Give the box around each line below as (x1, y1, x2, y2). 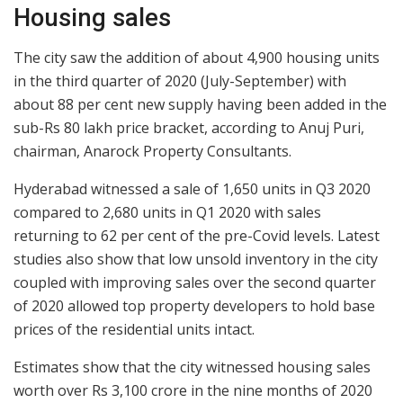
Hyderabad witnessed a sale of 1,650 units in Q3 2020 (13, 179, 371, 200)
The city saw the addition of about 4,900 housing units (13, 48, 380, 68)
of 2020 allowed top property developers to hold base (13, 296, 375, 317)
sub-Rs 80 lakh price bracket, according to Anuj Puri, (13, 118, 364, 139)
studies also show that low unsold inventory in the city (13, 249, 378, 270)
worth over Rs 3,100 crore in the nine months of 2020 (13, 381, 372, 401)
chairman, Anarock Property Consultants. (13, 141, 291, 162)
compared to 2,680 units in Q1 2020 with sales (13, 202, 321, 223)
